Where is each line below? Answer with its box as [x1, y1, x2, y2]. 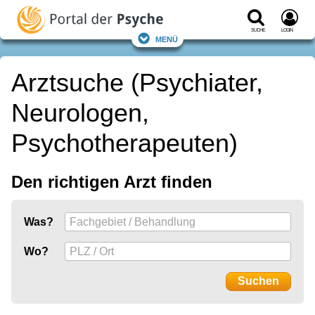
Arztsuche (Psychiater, [11, 68, 263, 98]
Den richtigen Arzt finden [11, 172, 212, 192]
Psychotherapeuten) [11, 129, 238, 158]
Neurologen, [11, 98, 149, 128]
